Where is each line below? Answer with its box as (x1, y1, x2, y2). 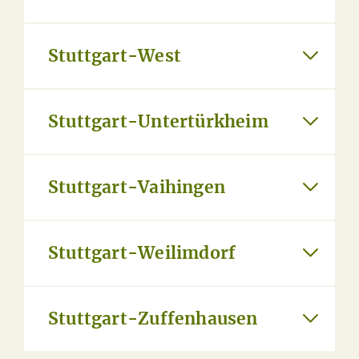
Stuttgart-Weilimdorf (48, 242, 236, 264)
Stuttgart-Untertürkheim (48, 111, 268, 132)
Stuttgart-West (48, 45, 181, 67)
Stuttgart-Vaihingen (48, 176, 225, 198)
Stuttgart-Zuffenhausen (48, 308, 258, 329)
